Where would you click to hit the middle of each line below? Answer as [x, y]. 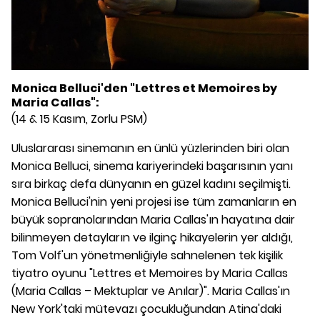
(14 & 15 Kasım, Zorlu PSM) [79, 119]
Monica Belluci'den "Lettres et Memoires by [144, 88]
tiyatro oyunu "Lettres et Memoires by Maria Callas [150, 273]
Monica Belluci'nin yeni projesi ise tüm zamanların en [154, 201]
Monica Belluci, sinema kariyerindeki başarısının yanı [152, 166]
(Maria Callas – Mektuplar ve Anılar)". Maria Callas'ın [151, 291]
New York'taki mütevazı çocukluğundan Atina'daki [146, 309]
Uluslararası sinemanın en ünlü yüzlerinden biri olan [150, 148]
